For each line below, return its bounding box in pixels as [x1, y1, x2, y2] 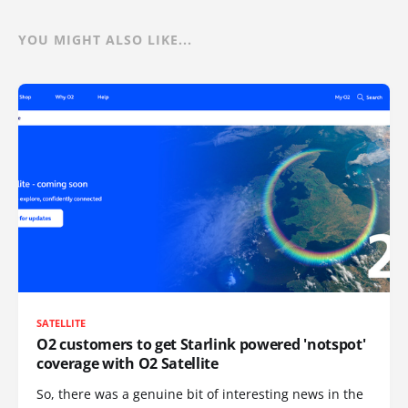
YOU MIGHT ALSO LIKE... [18, 30, 192, 48]
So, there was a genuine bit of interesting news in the [36, 385, 363, 403]
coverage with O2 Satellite [36, 353, 219, 374]
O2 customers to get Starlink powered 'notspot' [36, 334, 366, 355]
